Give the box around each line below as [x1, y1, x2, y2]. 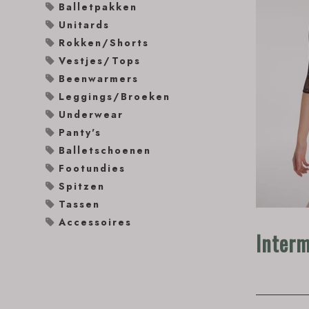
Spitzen [59, 179, 105, 193]
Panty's [59, 126, 101, 139]
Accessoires [59, 215, 132, 229]
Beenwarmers [59, 72, 139, 86]
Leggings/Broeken [59, 90, 170, 103]
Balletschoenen [59, 143, 151, 157]
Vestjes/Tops [59, 54, 141, 68]
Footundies [59, 161, 126, 175]
